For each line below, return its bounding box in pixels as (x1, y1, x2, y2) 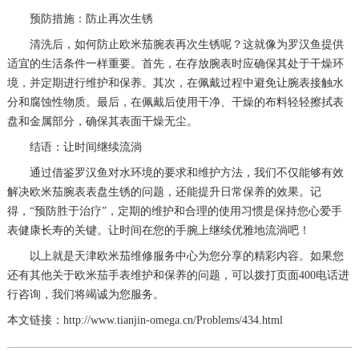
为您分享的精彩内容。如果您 (197, 249, 344, 262)
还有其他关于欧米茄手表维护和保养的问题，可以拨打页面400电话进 (6, 268, 349, 281)
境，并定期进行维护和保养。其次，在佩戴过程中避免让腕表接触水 (6, 76, 344, 89)
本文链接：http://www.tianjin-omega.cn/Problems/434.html (6, 313, 283, 326)
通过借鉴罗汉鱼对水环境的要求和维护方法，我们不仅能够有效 (6, 166, 344, 179)
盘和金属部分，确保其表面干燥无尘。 (6, 115, 198, 127)
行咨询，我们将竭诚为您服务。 (6, 288, 164, 301)
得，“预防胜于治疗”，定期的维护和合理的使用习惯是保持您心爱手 (6, 204, 342, 217)
